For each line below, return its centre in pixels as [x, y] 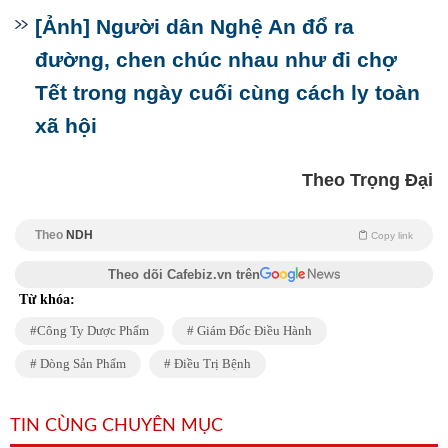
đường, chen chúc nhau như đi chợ [216, 59]
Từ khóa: [47, 299]
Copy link [392, 235]
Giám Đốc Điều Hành [253, 330]
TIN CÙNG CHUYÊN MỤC [116, 426]
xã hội [66, 125]
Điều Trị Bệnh [211, 363]
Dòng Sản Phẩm [81, 363]
